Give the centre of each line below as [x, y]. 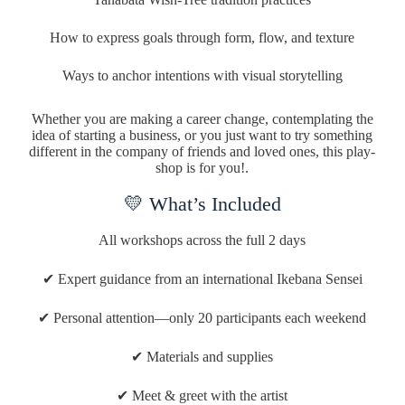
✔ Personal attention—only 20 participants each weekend [202, 318]
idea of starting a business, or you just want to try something [202, 136]
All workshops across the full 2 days [202, 240]
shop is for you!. [202, 168]
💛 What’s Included [202, 204]
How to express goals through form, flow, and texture [202, 38]
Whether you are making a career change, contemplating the [202, 119]
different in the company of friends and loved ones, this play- [202, 152]
